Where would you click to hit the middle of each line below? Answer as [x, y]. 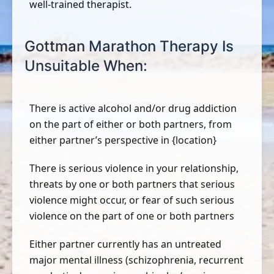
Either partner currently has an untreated [125, 244]
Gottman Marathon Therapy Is [129, 46]
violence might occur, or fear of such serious [132, 200]
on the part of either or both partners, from [131, 124]
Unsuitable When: [86, 66]
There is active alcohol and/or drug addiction [133, 108]
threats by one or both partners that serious [132, 184]
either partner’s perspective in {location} [123, 140]
